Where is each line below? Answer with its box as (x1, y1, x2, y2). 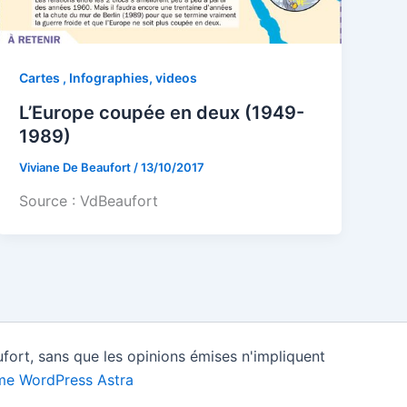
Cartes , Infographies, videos (19, 70, 198, 86)
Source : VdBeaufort (19, 192, 159, 211)
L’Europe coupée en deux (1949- (19, 101, 305, 124)
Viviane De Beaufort (19, 159, 134, 174)
